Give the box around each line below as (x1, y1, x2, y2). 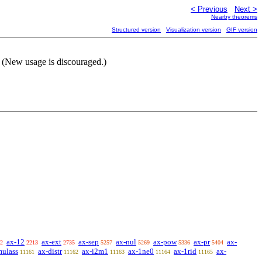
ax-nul (116, 237, 136, 246)
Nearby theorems (211, 13, 257, 20)
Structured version (112, 26, 161, 33)
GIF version (226, 26, 257, 33)
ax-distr (38, 247, 62, 256)
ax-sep (78, 237, 99, 246)
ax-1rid (174, 247, 196, 256)
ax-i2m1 (82, 247, 108, 256)
